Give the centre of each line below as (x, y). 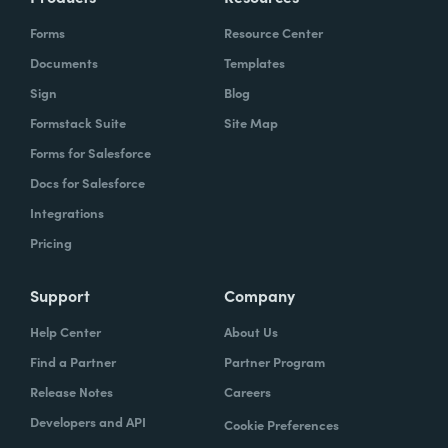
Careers (247, 391)
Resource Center (273, 32)
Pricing (51, 242)
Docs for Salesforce (87, 182)
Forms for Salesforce (90, 152)
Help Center (65, 331)
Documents (64, 62)
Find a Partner (73, 361)
